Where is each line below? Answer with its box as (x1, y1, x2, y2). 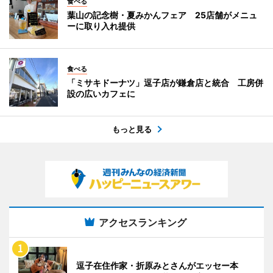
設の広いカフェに (67, 88, 135, 99)
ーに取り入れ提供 (67, 20, 135, 31)
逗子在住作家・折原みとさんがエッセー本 (76, 260, 247, 271)
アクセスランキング (99, 216, 186, 229)
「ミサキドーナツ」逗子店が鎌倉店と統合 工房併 (67, 77, 263, 88)
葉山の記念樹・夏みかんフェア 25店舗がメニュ (67, 9, 257, 20)
